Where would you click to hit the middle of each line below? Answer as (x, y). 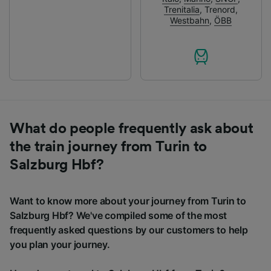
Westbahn (190, 20)
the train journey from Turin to (108, 147)
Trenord (220, 9)
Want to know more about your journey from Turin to (128, 201)
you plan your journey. (60, 244)
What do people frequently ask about (132, 129)
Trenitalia (182, 9)
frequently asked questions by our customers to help (129, 230)
